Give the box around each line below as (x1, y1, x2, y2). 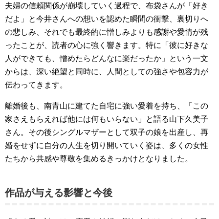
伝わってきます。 (5, 81, 67, 89)
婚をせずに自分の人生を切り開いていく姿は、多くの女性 (5, 141, 208, 150)
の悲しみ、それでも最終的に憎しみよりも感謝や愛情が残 (5, 28, 208, 36)
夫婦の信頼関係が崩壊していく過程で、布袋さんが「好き (5, 1, 208, 10)
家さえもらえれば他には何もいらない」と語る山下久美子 (5, 115, 208, 123)
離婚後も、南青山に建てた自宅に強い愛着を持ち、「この (5, 102, 208, 110)
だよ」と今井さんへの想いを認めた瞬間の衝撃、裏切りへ (5, 15, 208, 23)
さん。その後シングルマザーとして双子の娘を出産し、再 (5, 128, 208, 136)
